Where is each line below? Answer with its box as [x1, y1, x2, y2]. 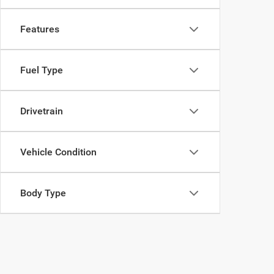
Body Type [20, 187, 66, 199]
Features [20, 23, 59, 35]
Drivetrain [20, 105, 63, 117]
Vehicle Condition [20, 146, 97, 158]
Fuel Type [20, 64, 63, 76]
